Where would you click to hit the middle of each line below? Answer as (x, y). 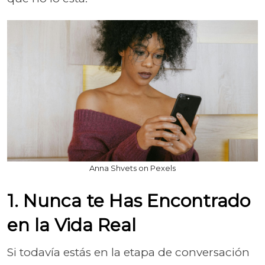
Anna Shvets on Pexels (132, 168)
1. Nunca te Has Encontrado (129, 201)
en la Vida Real (72, 225)
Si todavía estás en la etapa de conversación (128, 252)
